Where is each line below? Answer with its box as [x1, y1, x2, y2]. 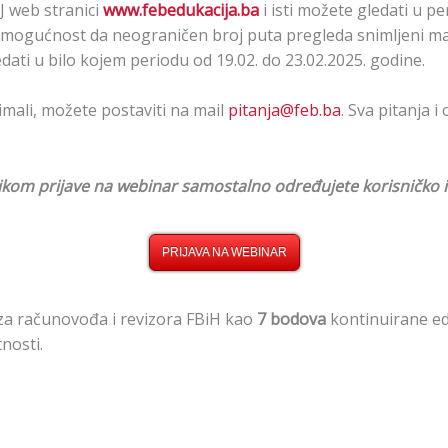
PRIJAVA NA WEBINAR [161, 245, 287, 260]
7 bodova [256, 308, 326, 331]
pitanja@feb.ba [227, 99, 341, 122]
